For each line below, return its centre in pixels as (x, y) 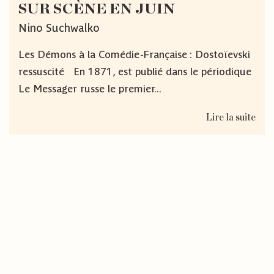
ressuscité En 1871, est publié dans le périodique (135, 71)
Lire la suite (231, 117)
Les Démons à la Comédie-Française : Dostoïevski (134, 54)
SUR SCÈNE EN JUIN (97, 9)
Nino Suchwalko (59, 28)
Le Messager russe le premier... (90, 88)
